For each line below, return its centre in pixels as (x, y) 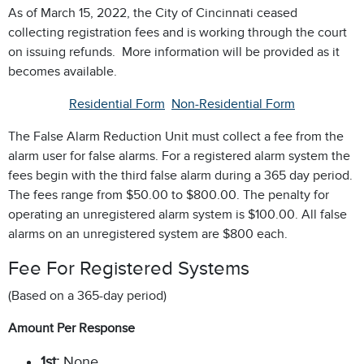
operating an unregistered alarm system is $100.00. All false (178, 214)
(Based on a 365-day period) (87, 296)
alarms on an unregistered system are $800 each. (148, 234)
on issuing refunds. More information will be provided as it (174, 52)
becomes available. (63, 71)
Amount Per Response (71, 328)
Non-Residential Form (233, 104)
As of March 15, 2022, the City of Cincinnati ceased (153, 13)
